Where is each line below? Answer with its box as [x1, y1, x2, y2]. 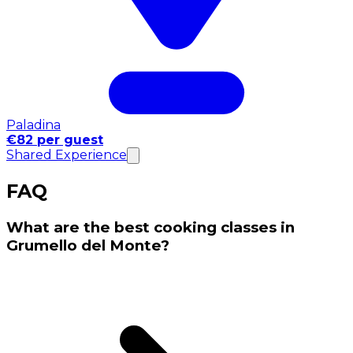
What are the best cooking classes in [6, 217, 295, 236]
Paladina [6, 117, 61, 132]
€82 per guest [6, 132, 103, 147]
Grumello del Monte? [6, 236, 169, 255]
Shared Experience [6, 147, 127, 162]
